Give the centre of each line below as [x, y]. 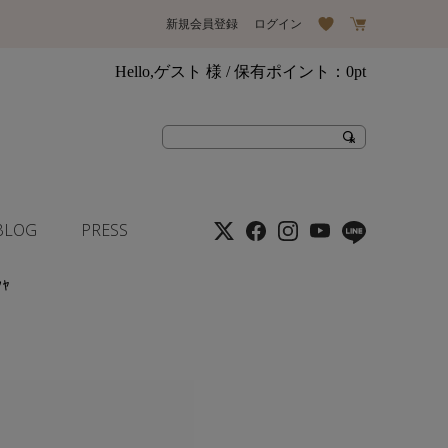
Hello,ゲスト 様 [168, 71]
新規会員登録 [202, 24]
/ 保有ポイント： [284, 71]
